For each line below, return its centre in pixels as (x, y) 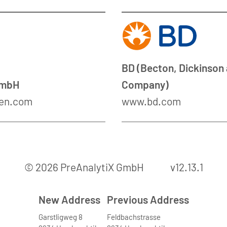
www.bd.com (151, 101)
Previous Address (148, 199)
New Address (69, 199)
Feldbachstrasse (134, 217)
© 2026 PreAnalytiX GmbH (85, 167)
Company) (145, 84)
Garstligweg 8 (60, 217)
